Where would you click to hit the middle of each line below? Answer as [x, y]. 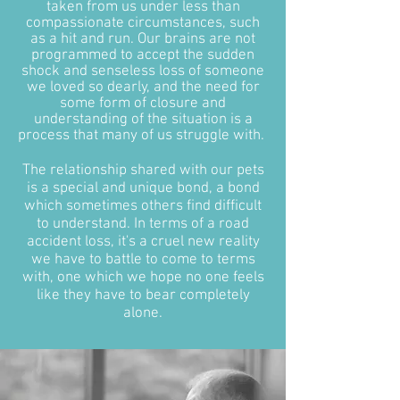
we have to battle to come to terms [143, 260]
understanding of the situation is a [143, 120]
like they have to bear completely [143, 296]
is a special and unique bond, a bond [143, 189]
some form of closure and [143, 104]
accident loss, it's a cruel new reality [143, 242]
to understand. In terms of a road [143, 225]
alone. [143, 314]
